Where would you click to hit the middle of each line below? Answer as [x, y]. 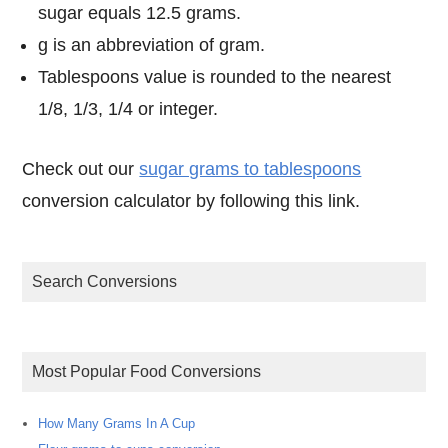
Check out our [87, 169]
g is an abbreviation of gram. [152, 44]
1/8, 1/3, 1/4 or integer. [128, 108]
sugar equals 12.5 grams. [140, 12]
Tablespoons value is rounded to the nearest [215, 76]
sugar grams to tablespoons [250, 169]
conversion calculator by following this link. [191, 201]
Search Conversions [110, 282]
